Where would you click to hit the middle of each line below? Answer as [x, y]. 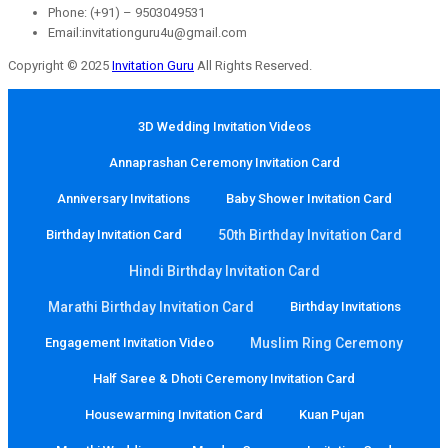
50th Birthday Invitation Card [310, 234]
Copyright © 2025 [60, 65]
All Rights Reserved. [253, 65]
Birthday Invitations [345, 306]
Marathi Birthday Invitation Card [150, 306]
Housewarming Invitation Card [173, 414]
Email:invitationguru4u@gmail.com [147, 32]
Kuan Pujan [331, 414]
